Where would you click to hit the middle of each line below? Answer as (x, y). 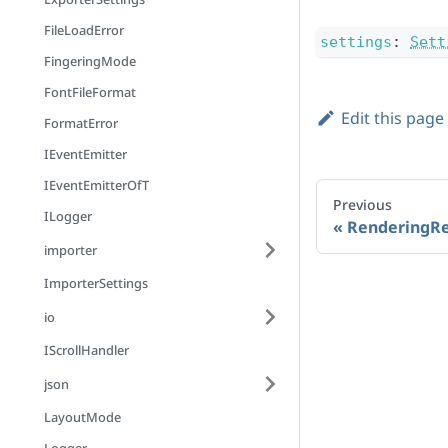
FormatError (81, 123)
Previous (362, 204)
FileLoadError (84, 30)
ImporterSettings (96, 283)
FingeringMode (90, 61)
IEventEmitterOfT (96, 185)
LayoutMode (82, 417)
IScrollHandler (86, 350)
